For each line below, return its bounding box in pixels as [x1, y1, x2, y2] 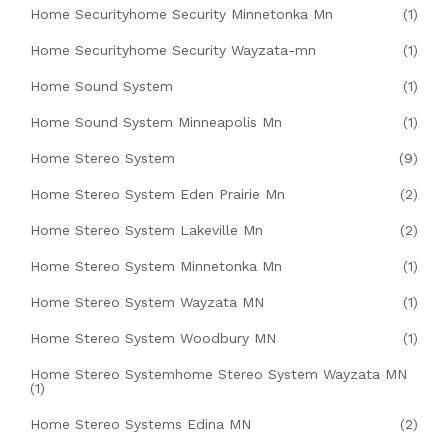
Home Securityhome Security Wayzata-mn [30, 42, 316, 59]
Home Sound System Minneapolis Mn [30, 114, 282, 131]
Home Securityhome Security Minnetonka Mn [30, 6, 333, 23]
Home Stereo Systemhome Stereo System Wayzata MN [30, 366, 407, 383]
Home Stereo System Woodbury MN [30, 330, 276, 347]
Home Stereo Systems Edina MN [30, 416, 251, 433]
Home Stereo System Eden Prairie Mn [30, 186, 285, 203]
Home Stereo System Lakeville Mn [30, 222, 263, 239]
